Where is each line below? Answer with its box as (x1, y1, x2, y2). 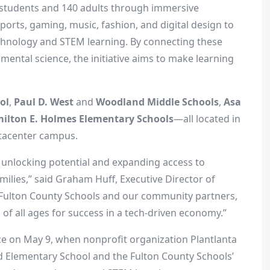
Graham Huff (55, 172, 115, 186)
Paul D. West (14, 95, 74, 108)
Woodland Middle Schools (96, 95, 219, 108)
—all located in (174, 112, 240, 125)
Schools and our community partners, (62, 189, 237, 202)
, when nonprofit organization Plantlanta (51, 233, 237, 246)
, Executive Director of (115, 172, 215, 186)
